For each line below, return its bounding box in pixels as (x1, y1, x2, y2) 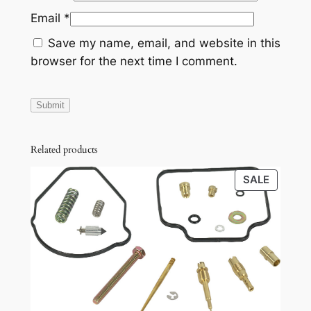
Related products (30, 143, 98, 157)
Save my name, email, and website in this (47, 35, 280, 50)
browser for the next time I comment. (30, 53, 237, 68)
